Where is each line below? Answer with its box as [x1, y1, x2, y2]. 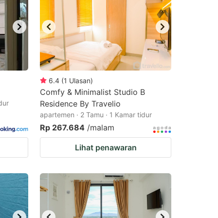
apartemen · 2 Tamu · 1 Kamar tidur [40, 110, 152, 119]
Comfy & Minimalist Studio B [40, 87, 145, 97]
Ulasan [69, 76, 91, 85]
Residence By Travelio [40, 99, 121, 109]
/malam [87, 123, 114, 132]
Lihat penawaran [74, 143, 137, 152]
